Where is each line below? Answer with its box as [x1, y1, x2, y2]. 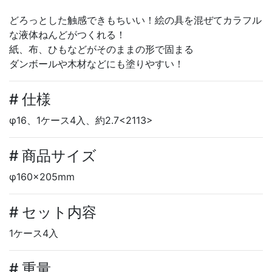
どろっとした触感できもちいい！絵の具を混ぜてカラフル [9, 13, 262, 26]
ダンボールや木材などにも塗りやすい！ [9, 57, 184, 70]
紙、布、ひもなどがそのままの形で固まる [9, 42, 194, 55]
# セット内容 [9, 203, 97, 221]
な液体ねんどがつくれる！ [9, 28, 126, 41]
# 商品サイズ [9, 146, 97, 165]
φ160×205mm [9, 170, 75, 183]
